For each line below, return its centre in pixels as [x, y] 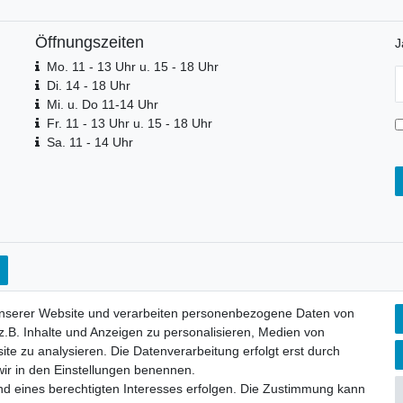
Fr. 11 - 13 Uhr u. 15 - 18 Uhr [129, 124]
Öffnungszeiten [90, 43]
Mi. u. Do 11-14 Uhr [102, 105]
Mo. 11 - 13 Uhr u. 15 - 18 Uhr [132, 67]
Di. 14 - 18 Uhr [88, 86]
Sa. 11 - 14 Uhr [90, 143]
